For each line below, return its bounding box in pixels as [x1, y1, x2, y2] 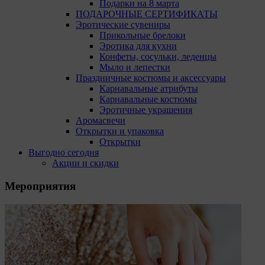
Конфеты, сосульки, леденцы [99, 51, 216, 62]
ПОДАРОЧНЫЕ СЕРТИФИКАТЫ [76, 9, 218, 20]
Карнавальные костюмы [99, 94, 197, 105]
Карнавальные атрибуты [99, 83, 198, 94]
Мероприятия [5, 179, 76, 192]
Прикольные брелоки [99, 30, 186, 41]
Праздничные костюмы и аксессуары [76, 73, 226, 83]
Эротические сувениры [76, 20, 170, 30]
